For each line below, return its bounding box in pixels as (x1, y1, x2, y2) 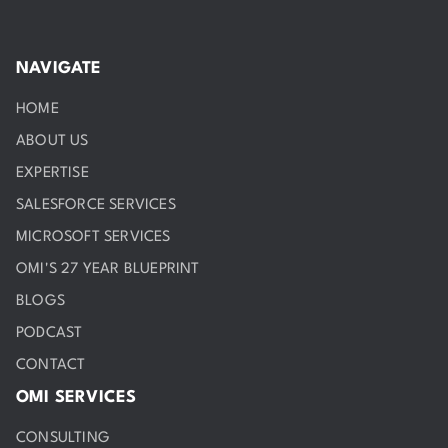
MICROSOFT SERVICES (16, 229, 171, 245)
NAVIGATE (16, 59, 102, 77)
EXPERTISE (16, 165, 89, 181)
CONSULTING (16, 430, 110, 446)
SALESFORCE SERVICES (16, 197, 176, 213)
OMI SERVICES (16, 388, 137, 406)
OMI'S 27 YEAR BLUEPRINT (16, 261, 200, 277)
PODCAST (16, 325, 83, 341)
